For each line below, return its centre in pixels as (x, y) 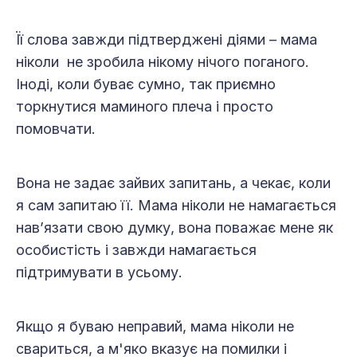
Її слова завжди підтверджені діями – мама (167, 40)
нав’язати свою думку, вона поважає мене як (175, 228)
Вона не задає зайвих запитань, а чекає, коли (173, 183)
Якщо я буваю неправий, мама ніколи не (155, 327)
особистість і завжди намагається (136, 250)
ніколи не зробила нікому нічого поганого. (163, 62)
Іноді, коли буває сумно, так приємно (146, 84)
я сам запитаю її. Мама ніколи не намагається (176, 206)
